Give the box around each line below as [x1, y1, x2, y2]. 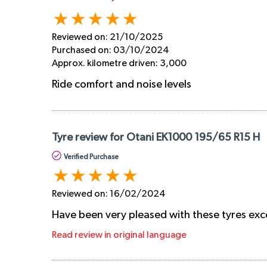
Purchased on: [52, 46, 113, 55]
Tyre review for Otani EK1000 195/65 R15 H [52, 132, 260, 144]
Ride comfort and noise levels [52, 79, 191, 91]
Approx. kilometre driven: [52, 59, 160, 69]
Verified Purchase [64, 154, 119, 162]
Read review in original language [52, 231, 187, 240]
